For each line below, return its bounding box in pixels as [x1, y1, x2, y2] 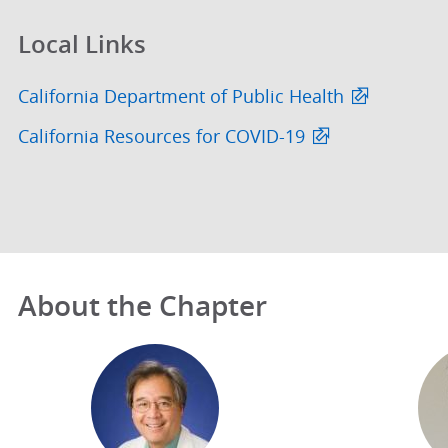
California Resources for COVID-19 [17, 125, 305, 149]
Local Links [17, 27, 146, 60]
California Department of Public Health [17, 85, 344, 109]
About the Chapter [17, 287, 267, 325]
